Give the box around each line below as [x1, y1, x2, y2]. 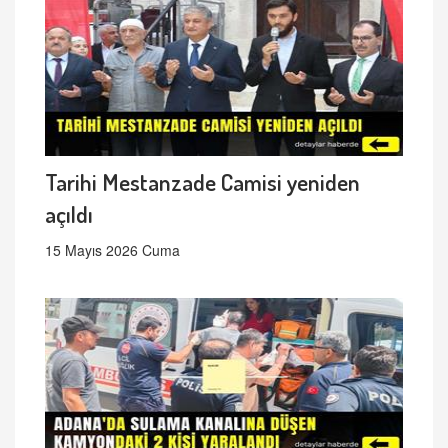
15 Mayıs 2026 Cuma [45, 240, 180, 261]
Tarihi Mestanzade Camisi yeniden [45, 167, 360, 197]
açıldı [45, 199, 93, 229]
